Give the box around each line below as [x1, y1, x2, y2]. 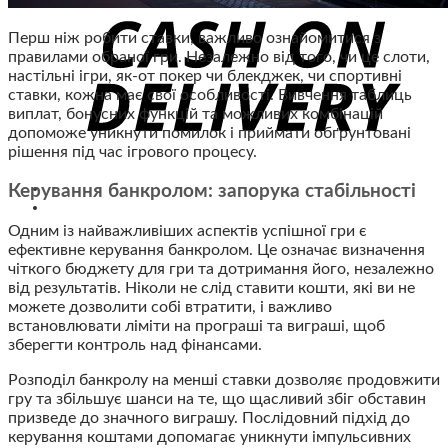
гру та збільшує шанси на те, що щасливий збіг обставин [8, 391, 426, 408]
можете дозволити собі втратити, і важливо [8, 299, 332, 316]
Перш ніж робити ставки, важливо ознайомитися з [8, 29, 381, 46]
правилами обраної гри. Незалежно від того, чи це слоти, [8, 48, 430, 65]
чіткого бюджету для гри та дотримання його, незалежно [8, 261, 434, 278]
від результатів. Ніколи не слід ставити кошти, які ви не [8, 280, 415, 297]
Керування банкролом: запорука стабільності [8, 182, 416, 202]
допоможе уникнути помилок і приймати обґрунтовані [8, 124, 411, 141]
